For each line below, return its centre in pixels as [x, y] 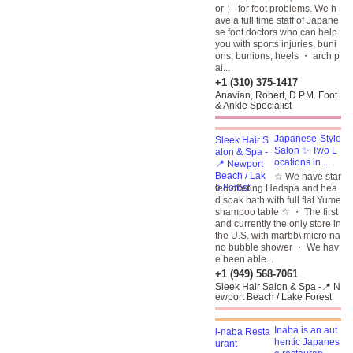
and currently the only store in [278, 224]
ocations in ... [302, 162]
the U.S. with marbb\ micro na [278, 236]
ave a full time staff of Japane [277, 20]
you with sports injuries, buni [276, 44]
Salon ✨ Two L [306, 150]
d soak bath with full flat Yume [278, 200]
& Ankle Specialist [253, 106]
